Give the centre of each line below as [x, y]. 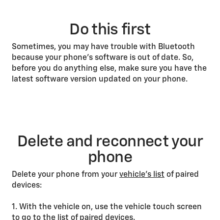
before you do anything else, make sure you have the [109, 69]
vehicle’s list [142, 175]
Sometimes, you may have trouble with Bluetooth [103, 47]
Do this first [110, 30]
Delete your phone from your [66, 175]
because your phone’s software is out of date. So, [103, 58]
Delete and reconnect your [110, 142]
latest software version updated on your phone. [100, 80]
